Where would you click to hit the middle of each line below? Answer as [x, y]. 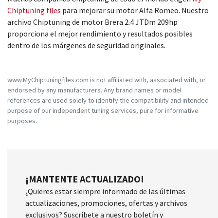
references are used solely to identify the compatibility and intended [108, 100]
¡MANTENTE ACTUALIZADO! [85, 179]
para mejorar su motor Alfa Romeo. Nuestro [136, 10]
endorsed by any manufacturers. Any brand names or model [94, 90]
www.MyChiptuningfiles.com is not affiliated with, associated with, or [107, 80]
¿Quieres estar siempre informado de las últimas [106, 191]
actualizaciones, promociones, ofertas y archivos [107, 203]
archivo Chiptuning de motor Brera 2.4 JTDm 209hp [92, 22]
